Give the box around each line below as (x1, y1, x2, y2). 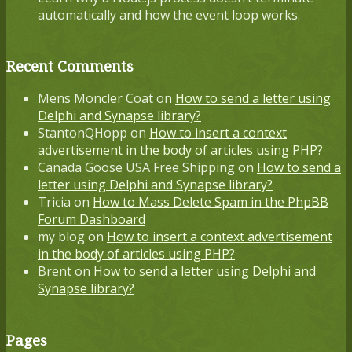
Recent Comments (6, 58, 134, 75)
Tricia (38, 193, 71, 211)
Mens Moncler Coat (38, 90, 153, 108)
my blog (38, 228, 85, 246)
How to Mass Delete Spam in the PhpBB (93, 193, 328, 211)
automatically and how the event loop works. (38, 5, 300, 24)
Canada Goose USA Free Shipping (38, 159, 235, 177)
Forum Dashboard (38, 211, 145, 229)
